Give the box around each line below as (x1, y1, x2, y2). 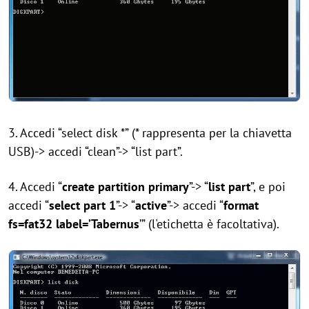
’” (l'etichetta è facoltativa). (139, 216, 279, 232)
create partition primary (62, 179, 189, 195)
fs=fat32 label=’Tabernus (8, 216, 139, 232)
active (135, 197, 167, 214)
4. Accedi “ (8, 179, 62, 195)
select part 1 (49, 197, 116, 214)
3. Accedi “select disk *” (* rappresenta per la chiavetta (8, 125, 292, 141)
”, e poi (250, 179, 286, 195)
